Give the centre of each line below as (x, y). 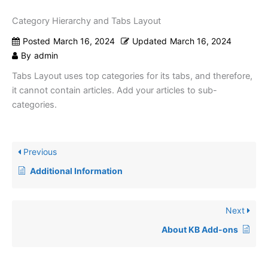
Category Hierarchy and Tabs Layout (86, 21)
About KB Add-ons (200, 230)
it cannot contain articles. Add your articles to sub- (115, 91)
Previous (39, 152)
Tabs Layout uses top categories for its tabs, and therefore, (132, 76)
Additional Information (76, 171)
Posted (36, 41)
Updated (150, 41)
